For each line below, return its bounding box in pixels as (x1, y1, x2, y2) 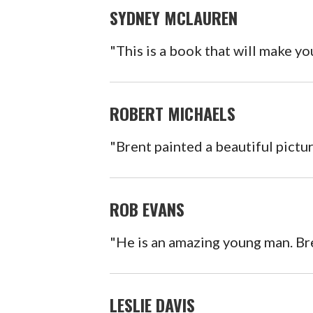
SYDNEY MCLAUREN (110, 4, 238, 30)
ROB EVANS (110, 196, 185, 221)
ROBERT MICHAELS (110, 100, 236, 126)
